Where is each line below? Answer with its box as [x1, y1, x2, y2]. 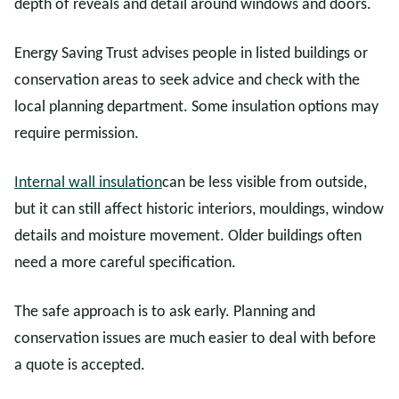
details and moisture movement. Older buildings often [14, 228, 362, 245]
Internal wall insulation [14, 175, 162, 191]
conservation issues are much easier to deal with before [14, 330, 376, 347]
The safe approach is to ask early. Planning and [14, 304, 315, 321]
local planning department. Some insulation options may [14, 99, 379, 116]
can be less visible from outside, [162, 175, 367, 191]
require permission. [14, 126, 139, 142]
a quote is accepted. [14, 357, 145, 374]
